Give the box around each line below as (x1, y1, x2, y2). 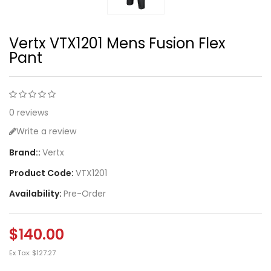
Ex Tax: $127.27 (9, 247, 56, 258)
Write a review (16, 125, 76, 137)
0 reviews (9, 106, 48, 119)
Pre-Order (64, 187, 106, 200)
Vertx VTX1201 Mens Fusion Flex (9, 33, 226, 53)
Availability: (9, 187, 64, 200)
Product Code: (9, 166, 76, 179)
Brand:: (9, 146, 42, 158)
